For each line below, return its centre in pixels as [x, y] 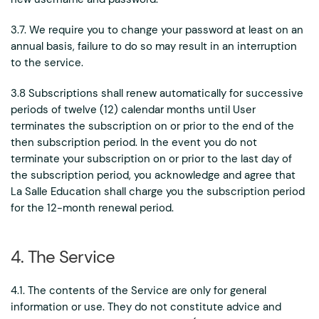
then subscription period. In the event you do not [134, 142]
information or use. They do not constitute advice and [146, 307]
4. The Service [63, 257]
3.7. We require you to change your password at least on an [157, 30]
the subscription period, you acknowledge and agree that [153, 175]
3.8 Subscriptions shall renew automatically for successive [157, 93]
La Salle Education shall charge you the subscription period [158, 192]
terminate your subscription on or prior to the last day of [151, 159]
